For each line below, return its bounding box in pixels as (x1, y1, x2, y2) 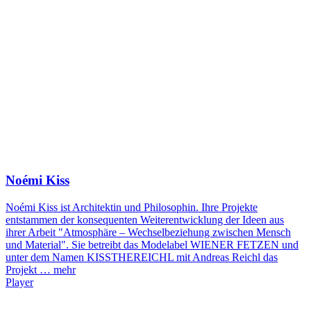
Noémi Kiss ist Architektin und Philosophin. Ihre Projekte (6, 201, 258, 213)
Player (6, 276, 33, 288)
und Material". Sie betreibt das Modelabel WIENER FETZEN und (6, 238, 299, 251)
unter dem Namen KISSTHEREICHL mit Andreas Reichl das (6, 251, 278, 263)
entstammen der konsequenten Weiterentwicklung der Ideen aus (6, 213, 284, 226)
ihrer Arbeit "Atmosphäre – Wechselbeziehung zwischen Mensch (6, 226, 291, 238)
